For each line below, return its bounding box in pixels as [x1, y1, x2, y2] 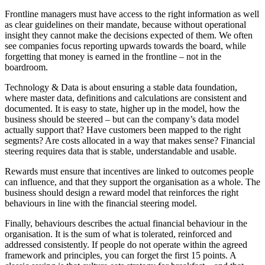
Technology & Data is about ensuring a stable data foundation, [5, 82, 237, 92]
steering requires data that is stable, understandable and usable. [5, 146, 241, 156]
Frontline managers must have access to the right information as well [5, 8, 259, 19]
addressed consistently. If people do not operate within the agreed [5, 239, 247, 250]
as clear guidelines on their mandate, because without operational [5, 19, 246, 30]
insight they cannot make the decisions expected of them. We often [5, 30, 253, 40]
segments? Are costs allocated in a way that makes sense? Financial [5, 135, 255, 146]
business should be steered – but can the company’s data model [5, 114, 239, 124]
